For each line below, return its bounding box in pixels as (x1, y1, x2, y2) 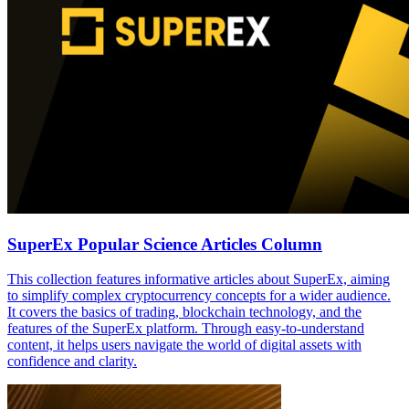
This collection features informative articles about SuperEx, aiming (7, 271, 390, 288)
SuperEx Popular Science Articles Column (7, 234, 322, 254)
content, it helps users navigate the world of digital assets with (7, 337, 362, 353)
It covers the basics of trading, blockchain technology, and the (7, 304, 362, 320)
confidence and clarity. (7, 353, 137, 370)
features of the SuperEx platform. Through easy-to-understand (7, 320, 364, 337)
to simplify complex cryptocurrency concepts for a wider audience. (7, 288, 391, 304)
